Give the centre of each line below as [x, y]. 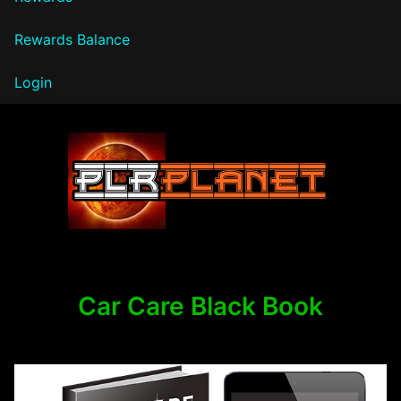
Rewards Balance [72, 39]
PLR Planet [89, 248]
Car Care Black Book [200, 306]
